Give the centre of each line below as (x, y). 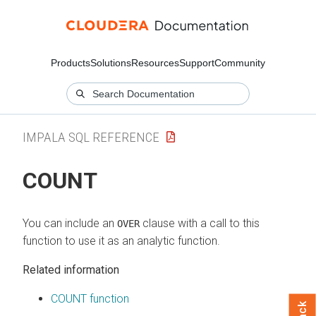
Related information (71, 269)
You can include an (70, 223)
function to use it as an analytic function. (121, 241)
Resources (155, 63)
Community (240, 63)
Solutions (111, 63)
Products (71, 63)
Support (197, 63)
